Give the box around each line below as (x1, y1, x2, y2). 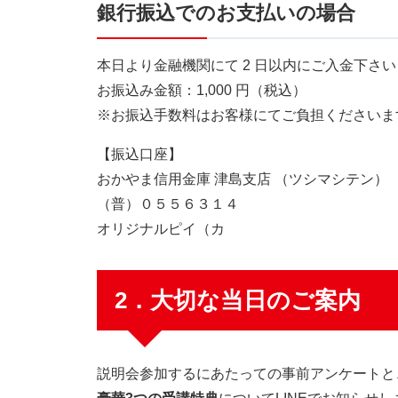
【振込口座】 (97, 147, 182, 162)
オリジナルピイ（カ (97, 221, 225, 236)
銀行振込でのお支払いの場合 (97, 2, 355, 24)
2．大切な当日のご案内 (115, 287, 361, 314)
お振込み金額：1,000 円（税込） (97, 83, 306, 98)
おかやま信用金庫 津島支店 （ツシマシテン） (97, 171, 388, 187)
